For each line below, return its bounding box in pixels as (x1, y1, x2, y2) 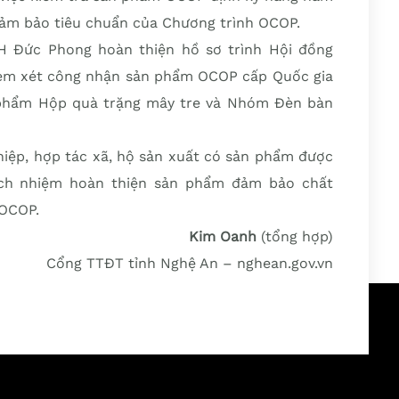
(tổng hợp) (256, 228, 333, 245)
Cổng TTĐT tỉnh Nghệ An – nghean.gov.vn (45, 255, 333, 272)
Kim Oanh (188, 228, 256, 245)
